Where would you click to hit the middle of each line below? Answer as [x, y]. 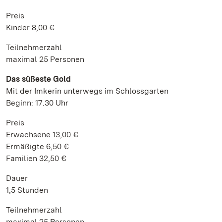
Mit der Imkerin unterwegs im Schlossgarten [87, 91]
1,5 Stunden [27, 190]
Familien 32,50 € [36, 158]
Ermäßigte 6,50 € [37, 146]
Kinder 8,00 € [31, 28]
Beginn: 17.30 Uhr [37, 103]
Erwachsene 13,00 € [42, 135]
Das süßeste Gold [38, 79]
